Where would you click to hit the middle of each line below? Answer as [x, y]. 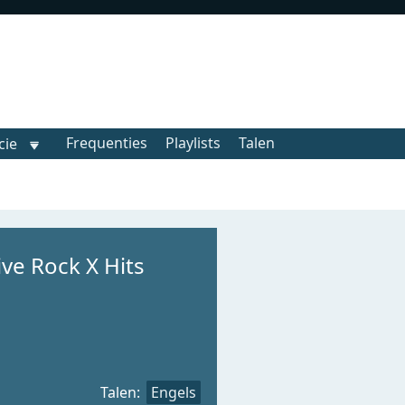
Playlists [193, 143]
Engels [174, 392]
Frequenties [107, 143]
